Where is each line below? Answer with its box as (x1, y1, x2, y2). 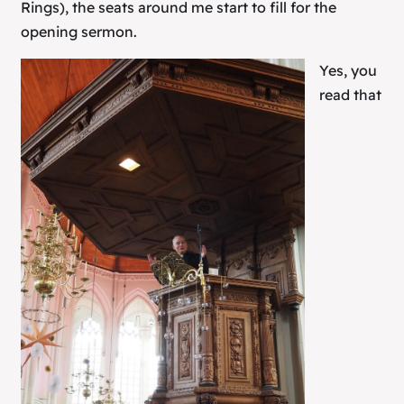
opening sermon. (21, 22, 137, 41)
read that (319, 85, 381, 104)
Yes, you (319, 60, 377, 79)
